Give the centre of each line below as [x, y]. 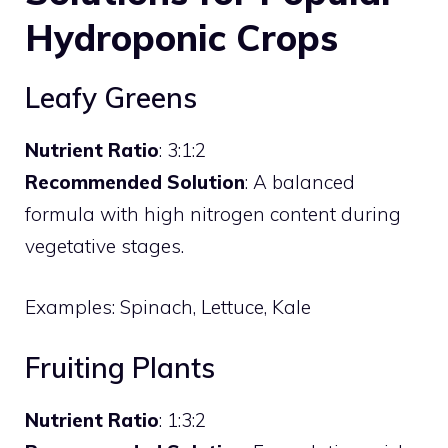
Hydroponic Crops [181, 37]
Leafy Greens [111, 97]
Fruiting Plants [120, 367]
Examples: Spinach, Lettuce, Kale [168, 306]
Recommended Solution [135, 182]
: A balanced [300, 182]
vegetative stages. [104, 246]
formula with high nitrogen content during [213, 214]
